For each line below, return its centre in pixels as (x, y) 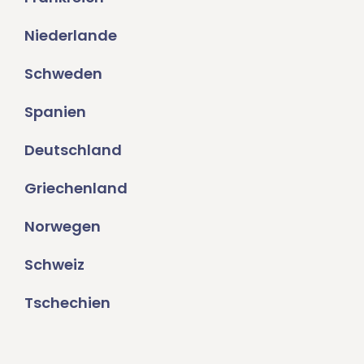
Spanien (55, 112)
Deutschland (73, 150)
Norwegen (63, 227)
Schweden (63, 74)
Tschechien (67, 303)
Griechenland (76, 188)
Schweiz (54, 265)
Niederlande (71, 36)
